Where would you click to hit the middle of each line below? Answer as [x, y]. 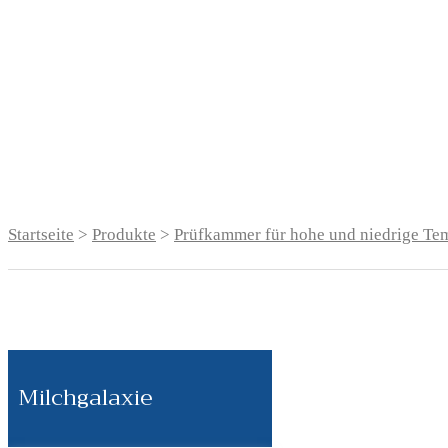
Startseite [41, 235]
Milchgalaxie [85, 398]
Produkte [124, 235]
